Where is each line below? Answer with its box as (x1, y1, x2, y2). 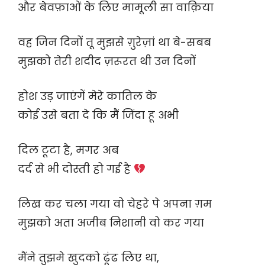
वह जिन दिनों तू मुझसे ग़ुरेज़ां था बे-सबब (18, 35, 211, 50)
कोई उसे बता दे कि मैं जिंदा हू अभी (18, 108, 179, 123)
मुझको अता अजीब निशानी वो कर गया (18, 215, 204, 231)
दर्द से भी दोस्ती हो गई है (18, 161, 134, 177)
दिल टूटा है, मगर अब (18, 143, 119, 158)
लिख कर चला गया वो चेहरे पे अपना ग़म (18, 196, 212, 212)
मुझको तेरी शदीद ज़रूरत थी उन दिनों (18, 54, 196, 69)
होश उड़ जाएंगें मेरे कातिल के (18, 89, 157, 104)
